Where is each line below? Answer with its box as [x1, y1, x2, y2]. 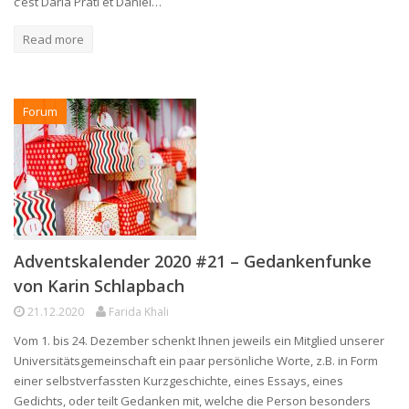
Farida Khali [109, 303, 169, 320]
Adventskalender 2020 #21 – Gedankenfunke [14, 249, 372, 272]
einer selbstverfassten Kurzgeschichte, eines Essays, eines [14, 372, 343, 389]
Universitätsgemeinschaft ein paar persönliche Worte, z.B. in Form [14, 351, 378, 369]
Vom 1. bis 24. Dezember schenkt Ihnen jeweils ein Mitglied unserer [14, 331, 384, 349]
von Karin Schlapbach [14, 274, 184, 297]
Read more [23, 30, 84, 47]
